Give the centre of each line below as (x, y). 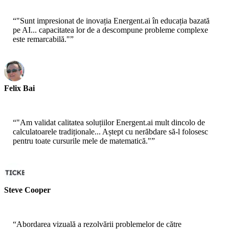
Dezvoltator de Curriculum (43, 97)
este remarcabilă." (41, 39)
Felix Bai (19, 88)
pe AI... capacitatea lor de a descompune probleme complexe (110, 30)
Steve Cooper (27, 190)
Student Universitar (32, 199)
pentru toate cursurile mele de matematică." (82, 141)
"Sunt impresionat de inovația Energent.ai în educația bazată (113, 21)
